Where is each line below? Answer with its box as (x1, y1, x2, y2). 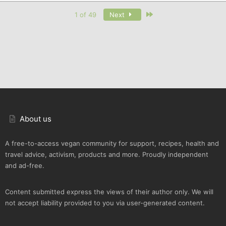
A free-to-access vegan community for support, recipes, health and (5, 139, 219, 148)
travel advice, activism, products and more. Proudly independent (5, 150, 208, 159)
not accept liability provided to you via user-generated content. (5, 199, 205, 207)
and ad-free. (5, 161, 44, 170)
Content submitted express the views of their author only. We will (5, 188, 213, 196)
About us (20, 114, 52, 124)
